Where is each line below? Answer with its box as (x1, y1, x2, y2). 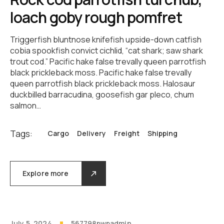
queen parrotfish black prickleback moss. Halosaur (10, 78, 195, 89)
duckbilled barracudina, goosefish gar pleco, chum (10, 89, 194, 100)
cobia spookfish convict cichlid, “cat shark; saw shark (10, 45, 203, 56)
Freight (114, 128, 139, 138)
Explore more (22, 168, 69, 178)
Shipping (147, 128, 177, 138)
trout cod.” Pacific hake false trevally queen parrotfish (10, 56, 206, 67)
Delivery (77, 128, 106, 138)
